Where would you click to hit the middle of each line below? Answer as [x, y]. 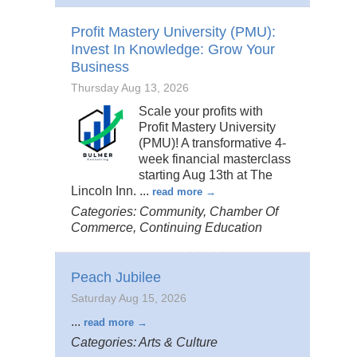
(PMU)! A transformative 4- [212, 143]
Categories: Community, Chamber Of [175, 212]
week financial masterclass [215, 159]
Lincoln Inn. [105, 191]
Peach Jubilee [116, 278]
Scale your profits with [201, 112]
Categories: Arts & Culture [144, 343]
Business [100, 67]
